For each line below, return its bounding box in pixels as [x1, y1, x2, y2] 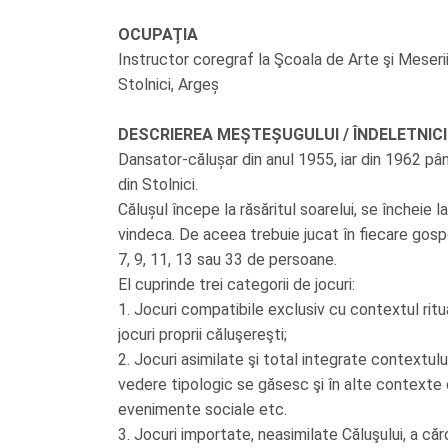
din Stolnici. [118, 175, 198, 194]
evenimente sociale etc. [118, 400, 287, 419]
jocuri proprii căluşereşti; [118, 325, 287, 344]
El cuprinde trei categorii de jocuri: [118, 275, 355, 294]
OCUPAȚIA [118, 25, 198, 44]
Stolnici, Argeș [118, 75, 219, 94]
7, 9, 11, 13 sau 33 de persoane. [118, 250, 337, 269]
